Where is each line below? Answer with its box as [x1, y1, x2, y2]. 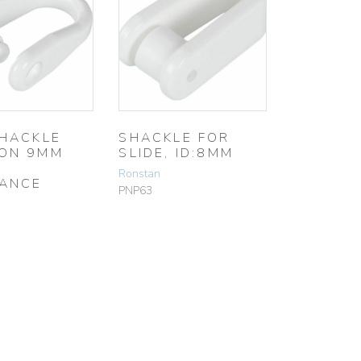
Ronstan [118, 166, 161, 182]
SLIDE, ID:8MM [118, 144, 234, 163]
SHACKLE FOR [118, 129, 230, 147]
